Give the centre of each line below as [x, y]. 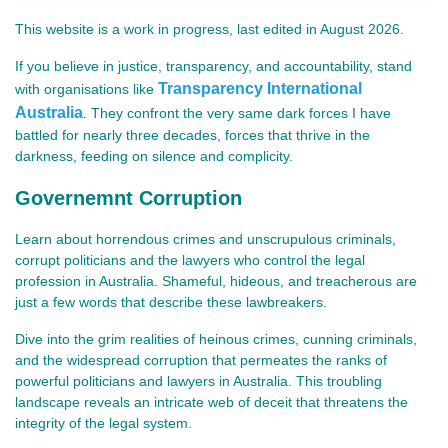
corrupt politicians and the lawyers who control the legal [190, 259]
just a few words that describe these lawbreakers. [171, 301]
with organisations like [86, 88]
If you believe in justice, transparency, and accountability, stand [213, 65]
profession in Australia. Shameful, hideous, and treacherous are [216, 280]
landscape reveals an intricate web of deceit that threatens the [211, 401]
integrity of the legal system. [103, 422]
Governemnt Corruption [131, 197]
